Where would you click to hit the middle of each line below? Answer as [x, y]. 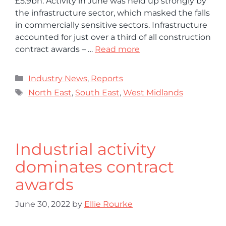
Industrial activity [85, 149]
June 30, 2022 [43, 204]
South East [97, 92]
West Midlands [153, 92]
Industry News [58, 78]
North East [50, 92]
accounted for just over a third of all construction [113, 37]
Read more [117, 49]
